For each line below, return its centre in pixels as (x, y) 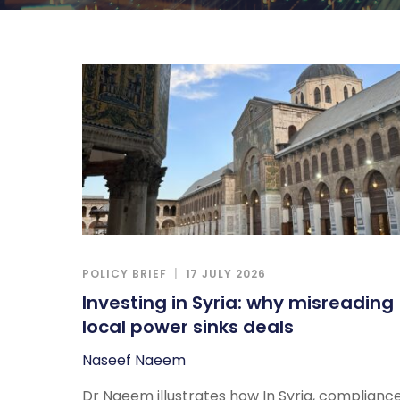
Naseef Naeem (134, 360)
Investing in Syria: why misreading (238, 302)
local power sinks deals (188, 326)
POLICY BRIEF (125, 273)
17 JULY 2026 (226, 273)
